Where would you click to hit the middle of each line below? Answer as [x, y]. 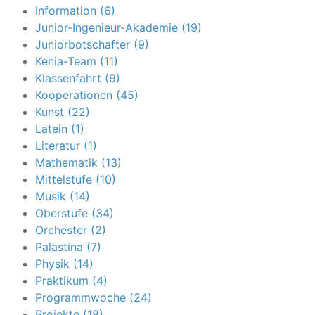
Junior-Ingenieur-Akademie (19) [118, 28]
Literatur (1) [66, 146]
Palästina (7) [68, 247]
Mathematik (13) [78, 163]
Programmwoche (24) [94, 298]
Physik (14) [64, 264]
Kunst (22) [63, 112]
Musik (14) [63, 197]
